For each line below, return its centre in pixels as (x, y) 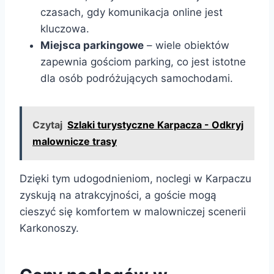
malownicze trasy (75, 141)
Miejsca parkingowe (92, 45)
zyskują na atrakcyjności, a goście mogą (118, 195)
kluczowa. (65, 28)
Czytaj (47, 124)
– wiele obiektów (187, 45)
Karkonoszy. (49, 228)
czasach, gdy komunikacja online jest (131, 12)
